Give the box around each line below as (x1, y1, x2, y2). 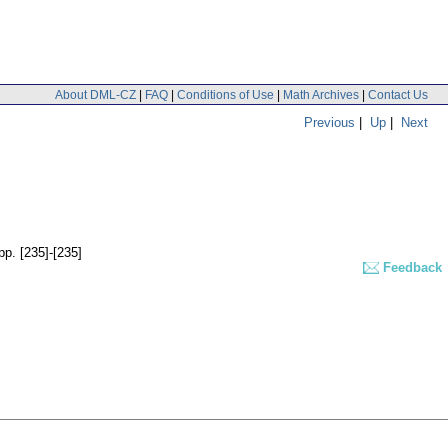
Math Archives (283, 87, 359, 102)
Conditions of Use (177, 87, 274, 102)
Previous (304, 114, 355, 130)
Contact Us (368, 87, 428, 102)
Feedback (383, 260, 442, 276)
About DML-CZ (55, 87, 136, 102)
